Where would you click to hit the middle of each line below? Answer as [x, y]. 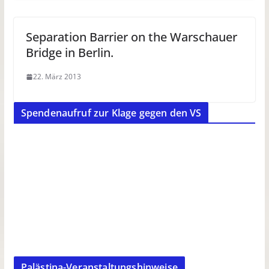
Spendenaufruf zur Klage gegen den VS [111, 113]
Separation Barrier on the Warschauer [131, 37]
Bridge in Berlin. [69, 53]
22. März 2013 [57, 77]
